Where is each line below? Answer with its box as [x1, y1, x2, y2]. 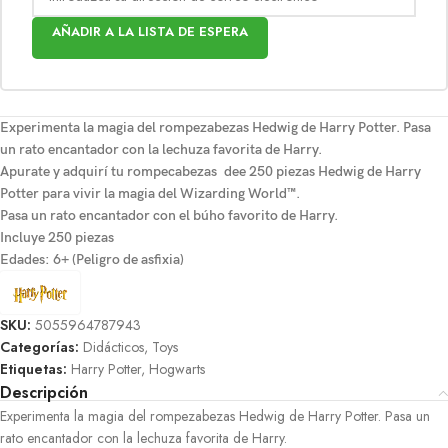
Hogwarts [149, 358, 205, 379]
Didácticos [83, 336, 144, 357]
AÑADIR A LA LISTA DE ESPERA [52, 22, 248, 42]
